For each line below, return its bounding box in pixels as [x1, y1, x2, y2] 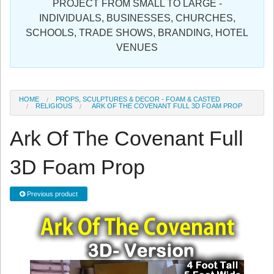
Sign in [9, 4, 36, 17]
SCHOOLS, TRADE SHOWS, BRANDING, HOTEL [26, 28, 248, 39]
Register [9, 32, 41, 44]
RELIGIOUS [35, 102, 72, 110]
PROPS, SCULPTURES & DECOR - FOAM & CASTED [56, 95, 220, 103]
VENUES [116, 42, 158, 53]
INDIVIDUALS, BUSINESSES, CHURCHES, [39, 13, 235, 24]
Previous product [25, 190, 78, 198]
